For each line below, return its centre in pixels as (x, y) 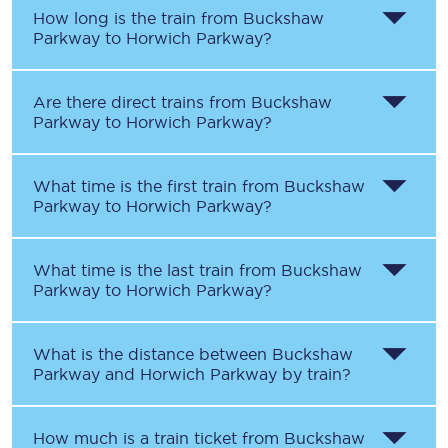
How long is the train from (138, 18)
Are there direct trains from (142, 102)
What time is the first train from (158, 186)
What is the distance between (152, 354)
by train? (314, 374)
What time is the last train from (157, 270)
